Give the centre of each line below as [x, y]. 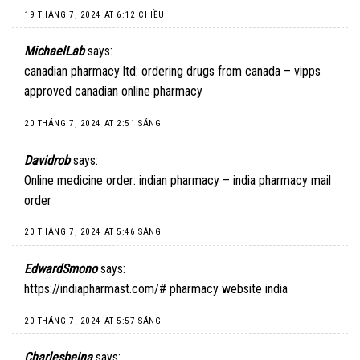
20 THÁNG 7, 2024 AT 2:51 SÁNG [93, 124]
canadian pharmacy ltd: [83, 72]
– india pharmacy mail [275, 180]
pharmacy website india [227, 289]
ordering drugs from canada [211, 72]
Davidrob [47, 160]
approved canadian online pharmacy [113, 92]
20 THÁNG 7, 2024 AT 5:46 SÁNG [93, 232]
